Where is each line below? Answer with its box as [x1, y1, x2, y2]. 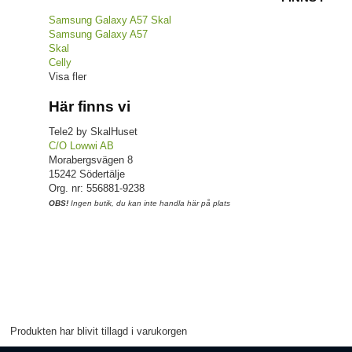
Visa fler [49, 70, 86, 82]
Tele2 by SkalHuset [49, 125, 137, 137]
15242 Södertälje [49, 167, 125, 180]
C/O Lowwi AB [49, 139, 114, 152]
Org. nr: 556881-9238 [49, 181, 145, 194]
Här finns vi [49, 97, 130, 115]
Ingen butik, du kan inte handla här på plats [68, 198, 230, 207]
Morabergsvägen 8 [49, 153, 133, 166]
